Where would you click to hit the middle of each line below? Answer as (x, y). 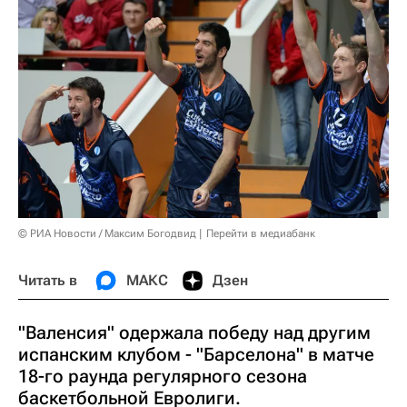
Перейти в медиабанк (261, 233)
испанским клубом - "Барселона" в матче (196, 354)
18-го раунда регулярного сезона (163, 376)
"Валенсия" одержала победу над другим (194, 332)
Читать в (48, 280)
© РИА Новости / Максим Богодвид (107, 233)
